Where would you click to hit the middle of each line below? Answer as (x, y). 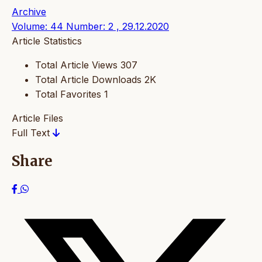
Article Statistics (47, 41)
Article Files (37, 118)
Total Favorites (68, 94)
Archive (29, 12)
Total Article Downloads (88, 80)
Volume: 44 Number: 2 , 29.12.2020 (90, 27)
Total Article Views (76, 65)
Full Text (32, 133)
